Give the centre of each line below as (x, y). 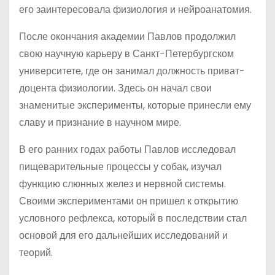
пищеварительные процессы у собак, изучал (120, 167)
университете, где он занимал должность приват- (132, 71)
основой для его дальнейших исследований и (123, 235)
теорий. (36, 253)
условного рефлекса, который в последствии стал (133, 218)
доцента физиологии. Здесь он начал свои (115, 88)
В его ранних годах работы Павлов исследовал (127, 149)
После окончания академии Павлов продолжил (127, 37)
